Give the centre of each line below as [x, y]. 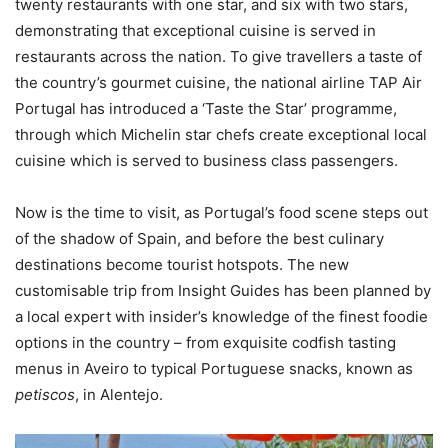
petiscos [45, 395]
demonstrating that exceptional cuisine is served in [195, 31]
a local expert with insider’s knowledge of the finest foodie [221, 317]
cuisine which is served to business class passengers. [206, 161]
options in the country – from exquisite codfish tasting [205, 343]
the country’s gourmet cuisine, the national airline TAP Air [218, 83]
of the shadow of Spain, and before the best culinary [199, 239]
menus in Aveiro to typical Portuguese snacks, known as [214, 369]
